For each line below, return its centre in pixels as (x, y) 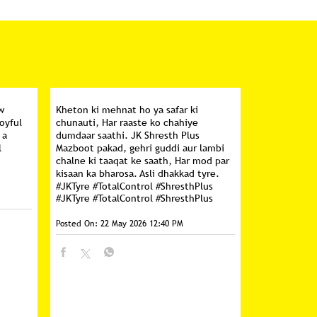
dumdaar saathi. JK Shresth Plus (128, 135)
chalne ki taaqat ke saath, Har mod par (143, 161)
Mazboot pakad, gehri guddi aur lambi (140, 148)
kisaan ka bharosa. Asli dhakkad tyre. (138, 173)
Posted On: (77, 224)
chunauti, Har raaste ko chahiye (127, 122)
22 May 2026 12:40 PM (142, 224)
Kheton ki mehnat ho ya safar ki (127, 110)
